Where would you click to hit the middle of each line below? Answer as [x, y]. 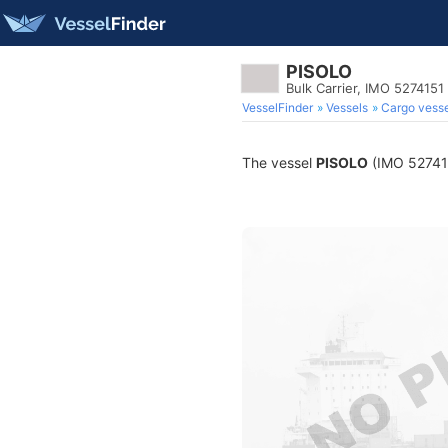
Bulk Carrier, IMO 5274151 [365, 88]
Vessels [347, 107]
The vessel [279, 162]
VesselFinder [277, 107]
